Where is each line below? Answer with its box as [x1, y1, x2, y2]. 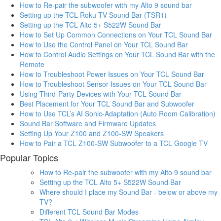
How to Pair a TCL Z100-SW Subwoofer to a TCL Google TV [20, 138, 208, 148]
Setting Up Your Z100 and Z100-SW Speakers [20, 128, 164, 138]
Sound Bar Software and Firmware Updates [20, 118, 156, 128]
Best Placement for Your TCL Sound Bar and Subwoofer [20, 98, 194, 109]
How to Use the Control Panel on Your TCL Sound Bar [20, 39, 188, 49]
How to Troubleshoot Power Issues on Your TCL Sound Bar [20, 69, 204, 79]
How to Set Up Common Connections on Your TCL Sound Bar [20, 29, 212, 39]
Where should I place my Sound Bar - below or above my [39, 186, 218, 197]
